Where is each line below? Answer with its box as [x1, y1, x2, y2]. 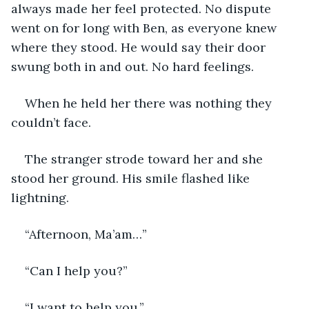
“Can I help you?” [25, 262, 128, 279]
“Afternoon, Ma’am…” [25, 226, 147, 242]
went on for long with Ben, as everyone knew [11, 19, 280, 36]
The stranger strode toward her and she [25, 150, 266, 167]
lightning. [11, 189, 72, 206]
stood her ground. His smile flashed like [11, 170, 253, 186]
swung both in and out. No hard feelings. [11, 58, 257, 74]
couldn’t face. [11, 114, 91, 130]
